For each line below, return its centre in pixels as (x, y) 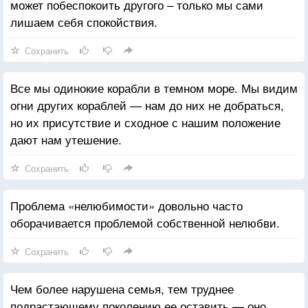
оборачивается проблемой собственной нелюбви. (145, 222)
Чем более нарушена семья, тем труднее (122, 288)
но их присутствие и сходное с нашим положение (145, 122)
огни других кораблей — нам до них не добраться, (147, 104)
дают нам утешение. (66, 139)
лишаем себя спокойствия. (84, 21)
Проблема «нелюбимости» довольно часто (126, 205)
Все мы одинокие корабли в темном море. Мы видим (154, 87)
